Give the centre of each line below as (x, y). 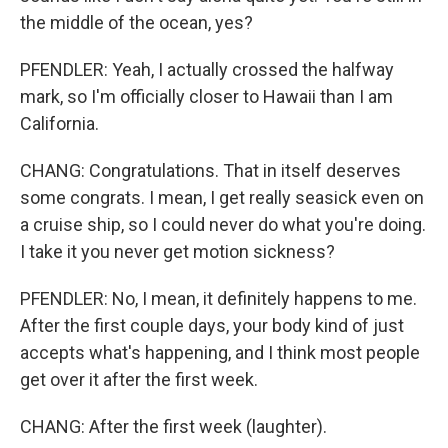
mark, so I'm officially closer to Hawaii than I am (206, 96)
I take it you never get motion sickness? (177, 251)
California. (59, 123)
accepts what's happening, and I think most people (220, 352)
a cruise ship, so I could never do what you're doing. (223, 224)
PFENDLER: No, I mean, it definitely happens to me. (218, 298)
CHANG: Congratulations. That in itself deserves (210, 170)
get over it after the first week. (139, 379)
